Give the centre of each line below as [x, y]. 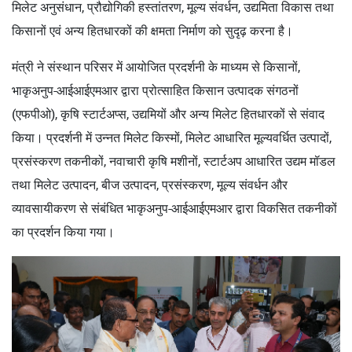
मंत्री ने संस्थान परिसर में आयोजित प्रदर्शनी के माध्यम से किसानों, [156, 67]
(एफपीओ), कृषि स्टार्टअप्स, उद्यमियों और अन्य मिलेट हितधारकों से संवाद [168, 114]
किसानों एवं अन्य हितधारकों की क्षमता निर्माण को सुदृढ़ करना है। [152, 31]
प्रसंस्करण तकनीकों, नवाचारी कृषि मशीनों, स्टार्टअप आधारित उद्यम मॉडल [174, 161]
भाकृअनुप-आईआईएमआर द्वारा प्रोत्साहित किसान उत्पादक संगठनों [155, 91]
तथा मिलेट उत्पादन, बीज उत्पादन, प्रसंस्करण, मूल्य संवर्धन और [150, 185]
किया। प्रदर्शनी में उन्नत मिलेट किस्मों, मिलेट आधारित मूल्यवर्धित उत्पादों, [172, 138]
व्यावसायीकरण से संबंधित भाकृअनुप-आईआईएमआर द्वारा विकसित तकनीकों [174, 209]
